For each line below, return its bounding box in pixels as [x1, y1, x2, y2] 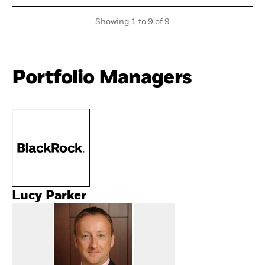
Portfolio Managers [12, 68, 192, 88]
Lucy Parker [12, 189, 86, 202]
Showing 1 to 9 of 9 [95, 18, 170, 27]
